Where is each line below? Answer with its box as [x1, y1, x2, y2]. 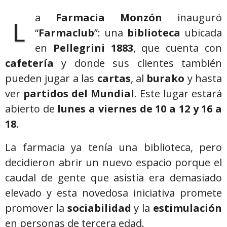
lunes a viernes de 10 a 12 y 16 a [57, 101, 222, 116]
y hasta [187, 71, 222, 85]
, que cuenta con [133, 41, 222, 55]
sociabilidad [67, 201, 131, 215]
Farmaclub [39, 25, 94, 40]
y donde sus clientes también [61, 56, 222, 70]
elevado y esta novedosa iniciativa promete [5, 185, 222, 200]
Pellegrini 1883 [53, 41, 133, 55]
